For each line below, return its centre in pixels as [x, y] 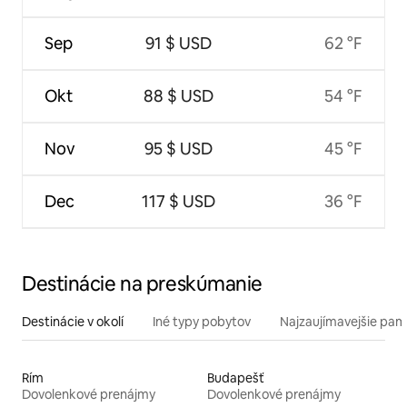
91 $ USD [179, 44]
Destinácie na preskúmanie [142, 284]
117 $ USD [179, 202]
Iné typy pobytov [202, 322]
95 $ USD [179, 149]
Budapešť [236, 378]
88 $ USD [179, 96]
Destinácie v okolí [73, 322]
